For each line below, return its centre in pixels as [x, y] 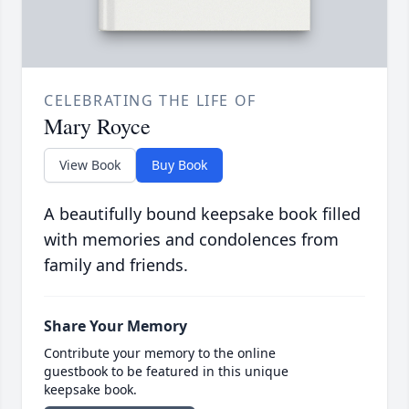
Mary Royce [97, 126]
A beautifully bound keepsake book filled [202, 214]
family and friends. [116, 265]
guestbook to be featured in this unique [166, 372]
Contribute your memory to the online [160, 353]
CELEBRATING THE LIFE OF [150, 101]
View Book [90, 165]
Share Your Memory [115, 326]
